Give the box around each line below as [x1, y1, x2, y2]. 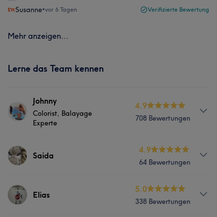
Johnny [33, 96, 57, 106]
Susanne [15, 5, 42, 14]
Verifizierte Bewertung [148, 6, 209, 13]
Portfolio [8, 196, 39, 205]
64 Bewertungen [139, 158, 190, 167]
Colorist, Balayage [33, 109, 92, 118]
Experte [33, 119, 57, 127]
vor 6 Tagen [45, 6, 77, 13]
